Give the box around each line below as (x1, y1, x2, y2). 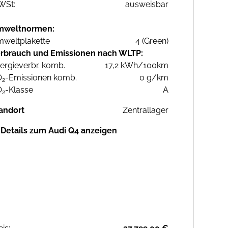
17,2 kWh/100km (105, 61, 168, 71)
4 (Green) (135, 36, 168, 46)
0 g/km (139, 73, 168, 83)
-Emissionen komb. (5, 73, 77, 83)
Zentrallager (123, 105, 168, 116)
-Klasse (5, 85, 33, 95)
